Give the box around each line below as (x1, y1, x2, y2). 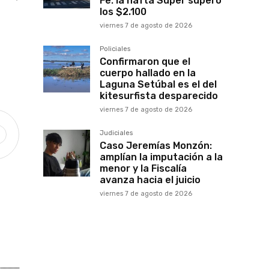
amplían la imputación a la (100, 151, 223, 163)
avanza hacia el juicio (100, 174, 201, 186)
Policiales (100, 45, 130, 53)
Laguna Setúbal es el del (100, 79, 217, 91)
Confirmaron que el (100, 56, 190, 68)
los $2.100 (100, 6, 147, 18)
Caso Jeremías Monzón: (100, 140, 212, 152)
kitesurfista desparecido (100, 90, 218, 102)
